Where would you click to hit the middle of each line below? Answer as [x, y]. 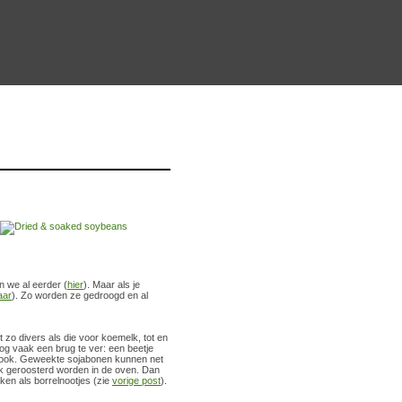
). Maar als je [112, 284]
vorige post [136, 380]
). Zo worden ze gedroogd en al [80, 295]
